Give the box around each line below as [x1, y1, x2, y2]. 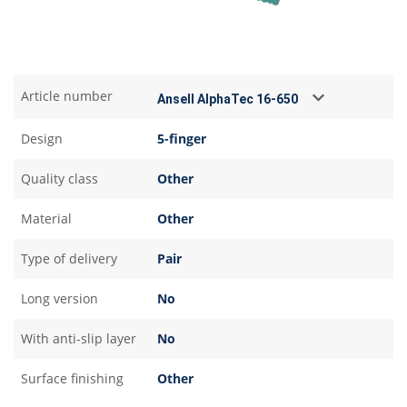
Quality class [21, 170, 98, 187]
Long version [21, 290, 98, 307]
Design [21, 130, 63, 147]
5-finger [157, 130, 206, 147]
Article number [21, 87, 113, 104]
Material [21, 210, 72, 227]
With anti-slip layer [21, 330, 136, 347]
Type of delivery [21, 250, 117, 267]
